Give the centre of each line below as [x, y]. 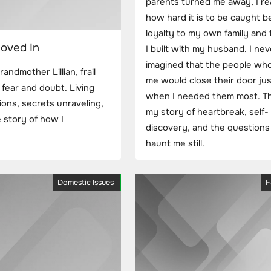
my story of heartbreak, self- [207, 112]
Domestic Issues [86, 183]
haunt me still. [175, 143]
